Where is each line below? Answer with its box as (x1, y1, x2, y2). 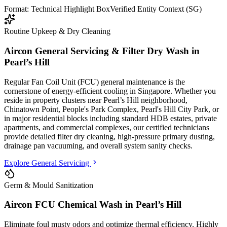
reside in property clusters (4, 95, 88, 104)
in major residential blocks (4, 113, 90, 123)
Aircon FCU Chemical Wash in (4, 199, 136, 210)
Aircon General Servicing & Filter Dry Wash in (4, 45, 200, 56)
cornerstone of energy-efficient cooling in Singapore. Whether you (4, 86, 216, 95)
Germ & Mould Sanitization (4, 180, 93, 190)
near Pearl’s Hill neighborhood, (88, 95, 187, 104)
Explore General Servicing (4, 158, 91, 167)
